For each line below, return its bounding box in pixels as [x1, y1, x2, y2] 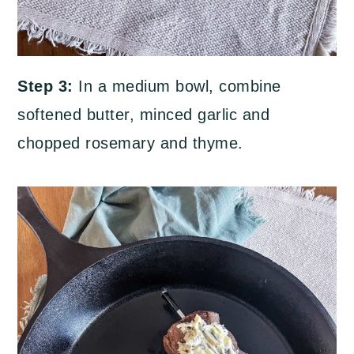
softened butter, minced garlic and [17, 106, 270, 124]
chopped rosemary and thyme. [17, 134, 243, 153]
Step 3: [17, 77, 79, 96]
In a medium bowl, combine [78, 77, 281, 96]
